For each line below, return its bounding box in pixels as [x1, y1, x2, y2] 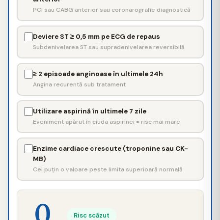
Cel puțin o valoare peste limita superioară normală [33, 165, 183, 173]
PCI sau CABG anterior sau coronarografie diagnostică [33, 6, 191, 14]
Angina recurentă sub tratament [33, 81, 126, 88]
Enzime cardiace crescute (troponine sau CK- [33, 144, 188, 153]
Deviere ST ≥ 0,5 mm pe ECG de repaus [33, 32, 160, 41]
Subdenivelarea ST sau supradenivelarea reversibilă [33, 43, 185, 51]
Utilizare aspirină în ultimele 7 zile [33, 107, 146, 115]
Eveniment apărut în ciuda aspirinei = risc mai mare [33, 118, 180, 126]
